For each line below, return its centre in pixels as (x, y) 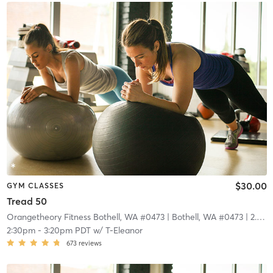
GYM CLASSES (35, 185)
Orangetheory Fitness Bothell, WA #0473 (85, 217)
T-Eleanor (124, 231)
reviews (90, 243)
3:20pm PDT (67, 231)
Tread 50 (27, 201)
